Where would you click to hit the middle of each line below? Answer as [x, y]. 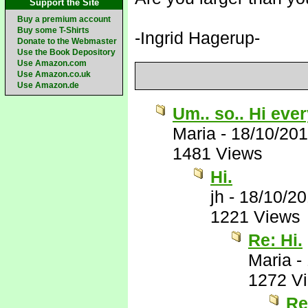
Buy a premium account [64, 19]
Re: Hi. [275, 240]
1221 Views [255, 217]
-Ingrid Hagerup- [197, 38]
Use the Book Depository [66, 52]
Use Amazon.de [48, 85]
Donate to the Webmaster [67, 41]
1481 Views [218, 153]
